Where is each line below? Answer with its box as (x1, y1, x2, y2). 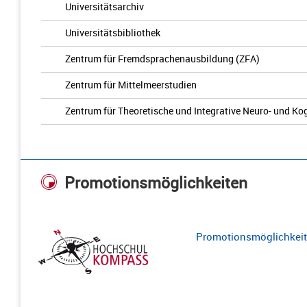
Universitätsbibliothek (65, 26, 160, 39)
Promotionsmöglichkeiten (64, 172, 247, 194)
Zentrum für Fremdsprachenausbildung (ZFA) (65, 52, 260, 65)
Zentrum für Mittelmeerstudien (65, 78, 197, 91)
